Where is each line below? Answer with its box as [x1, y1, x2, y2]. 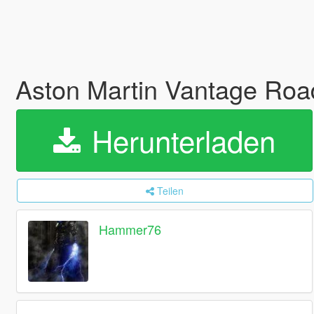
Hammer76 [99, 220, 162, 239]
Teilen [157, 184, 184, 198]
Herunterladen [83, 119, 275, 161]
